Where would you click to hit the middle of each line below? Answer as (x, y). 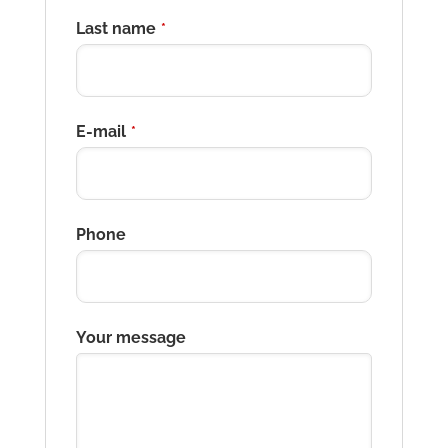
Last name (115, 28)
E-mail (100, 131)
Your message (130, 337)
